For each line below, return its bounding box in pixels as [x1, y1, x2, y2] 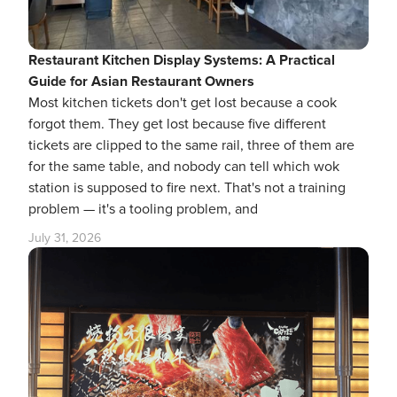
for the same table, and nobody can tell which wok [28, 158, 339, 175]
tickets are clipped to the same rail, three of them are [28, 136, 354, 154]
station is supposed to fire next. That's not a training [28, 179, 346, 197]
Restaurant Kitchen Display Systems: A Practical [28, 51, 335, 69]
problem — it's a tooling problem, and [28, 200, 258, 218]
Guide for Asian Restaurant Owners [28, 73, 254, 90]
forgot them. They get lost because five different [28, 115, 326, 133]
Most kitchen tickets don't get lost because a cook [28, 94, 337, 112]
